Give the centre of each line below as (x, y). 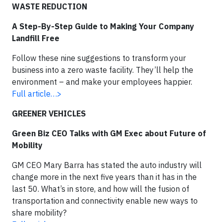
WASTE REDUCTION (50, 6)
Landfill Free (36, 38)
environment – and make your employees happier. (102, 82)
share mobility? (39, 213)
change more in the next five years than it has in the (104, 177)
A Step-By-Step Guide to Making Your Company (103, 26)
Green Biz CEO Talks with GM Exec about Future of (109, 133)
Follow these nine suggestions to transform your (99, 58)
